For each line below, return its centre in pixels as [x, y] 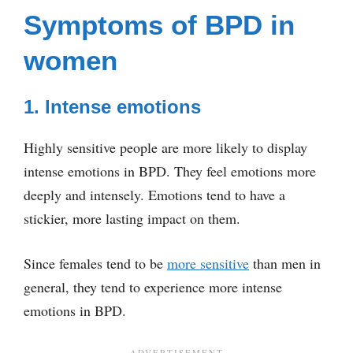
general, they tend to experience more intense [153, 286]
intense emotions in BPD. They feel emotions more [170, 171]
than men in [285, 263]
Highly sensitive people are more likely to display [165, 147]
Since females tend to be [95, 263]
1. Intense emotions [112, 106]
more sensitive [208, 263]
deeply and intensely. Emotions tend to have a [154, 194]
